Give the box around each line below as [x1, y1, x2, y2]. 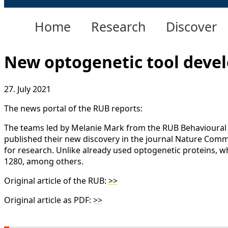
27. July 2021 [4, 83, 51, 95]
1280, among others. [4, 156, 83, 167]
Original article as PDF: [4, 194, 93, 206]
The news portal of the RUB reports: [4, 103, 142, 115]
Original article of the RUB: [4, 175, 108, 187]
